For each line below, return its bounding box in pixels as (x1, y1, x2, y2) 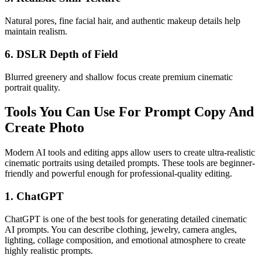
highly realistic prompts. (5, 245, 93, 256)
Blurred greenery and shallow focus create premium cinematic (5, 71, 233, 82)
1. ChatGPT (5, 190, 64, 203)
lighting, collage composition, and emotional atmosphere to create (5, 235, 246, 245)
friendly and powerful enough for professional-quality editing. (5, 168, 232, 179)
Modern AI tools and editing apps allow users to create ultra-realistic (5, 147, 255, 158)
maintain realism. (5, 26, 67, 37)
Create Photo (5, 120, 84, 136)
